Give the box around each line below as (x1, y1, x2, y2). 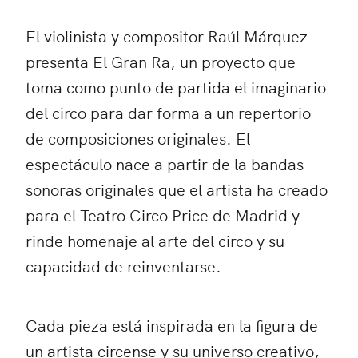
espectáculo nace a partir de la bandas (26, 152, 304, 174)
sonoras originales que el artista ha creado (26, 177, 328, 200)
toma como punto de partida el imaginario (26, 75, 326, 97)
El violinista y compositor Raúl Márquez (26, 24, 308, 46)
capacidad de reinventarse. (26, 254, 221, 276)
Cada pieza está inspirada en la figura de (26, 313, 318, 336)
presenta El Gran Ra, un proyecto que (26, 50, 296, 72)
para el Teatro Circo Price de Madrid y (26, 203, 300, 225)
